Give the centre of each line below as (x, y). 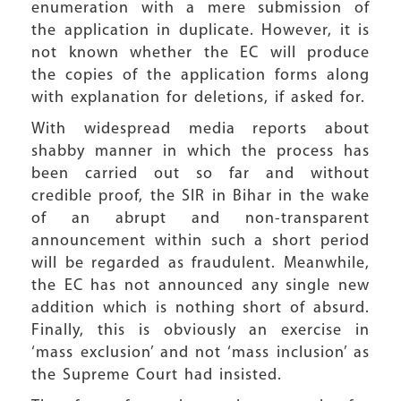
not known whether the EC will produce (200, 53)
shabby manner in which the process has (200, 152)
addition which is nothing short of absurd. (200, 308)
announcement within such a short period (200, 241)
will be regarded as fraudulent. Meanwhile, (200, 264)
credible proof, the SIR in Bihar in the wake (200, 196)
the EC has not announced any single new (200, 286)
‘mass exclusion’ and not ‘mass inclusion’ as (200, 353)
